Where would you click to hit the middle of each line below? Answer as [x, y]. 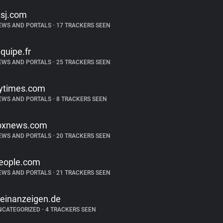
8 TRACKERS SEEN [81, 99]
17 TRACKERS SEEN [82, 25]
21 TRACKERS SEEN [82, 173]
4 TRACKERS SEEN [70, 210]
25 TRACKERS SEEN [82, 62]
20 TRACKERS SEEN [82, 136]
